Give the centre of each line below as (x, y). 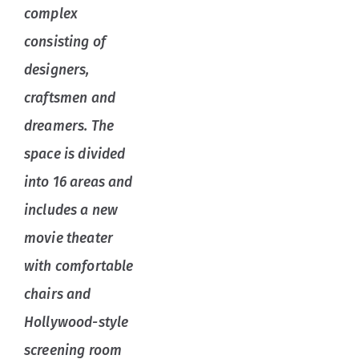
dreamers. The (69, 127)
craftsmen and (70, 99)
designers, (57, 71)
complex (51, 14)
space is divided (75, 155)
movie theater (69, 239)
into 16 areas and (79, 183)
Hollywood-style (77, 323)
